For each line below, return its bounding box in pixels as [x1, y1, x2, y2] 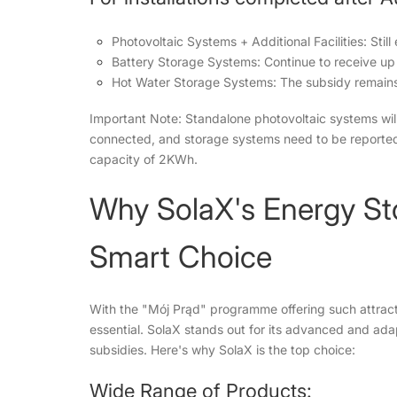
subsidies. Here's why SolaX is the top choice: [89, 342, 355, 357]
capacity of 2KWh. [89, 152, 198, 167]
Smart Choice [89, 238, 272, 275]
